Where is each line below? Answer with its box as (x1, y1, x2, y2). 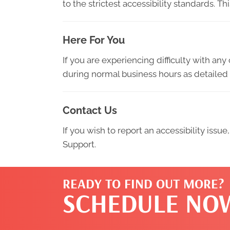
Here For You (63, 34, 125, 46)
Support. (63, 139, 96, 149)
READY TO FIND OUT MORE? (63, 175, 224, 192)
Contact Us (63, 104, 117, 117)
